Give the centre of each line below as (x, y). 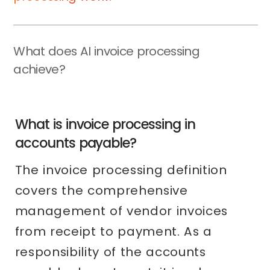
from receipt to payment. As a (114, 232)
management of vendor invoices (121, 211)
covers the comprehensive (101, 191)
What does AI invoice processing (106, 52)
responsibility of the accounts (110, 252)
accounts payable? (76, 143)
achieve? (39, 70)
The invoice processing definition (121, 170)
